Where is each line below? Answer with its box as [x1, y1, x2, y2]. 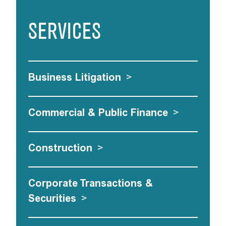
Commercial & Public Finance [28, 106, 168, 119]
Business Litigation [28, 71, 121, 83]
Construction [28, 142, 92, 154]
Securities [28, 192, 76, 204]
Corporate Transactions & [28, 177, 153, 189]
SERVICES [28, 23, 101, 43]
